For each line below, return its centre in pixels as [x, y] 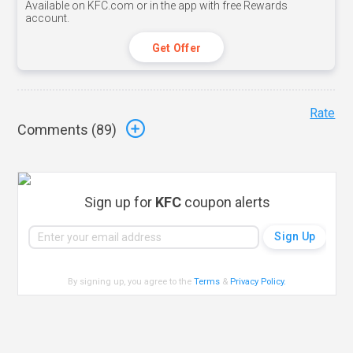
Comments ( [57, 130]
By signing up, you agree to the [131, 281]
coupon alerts [225, 202]
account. [48, 18]
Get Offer [176, 48]
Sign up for [119, 202]
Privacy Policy [257, 281]
